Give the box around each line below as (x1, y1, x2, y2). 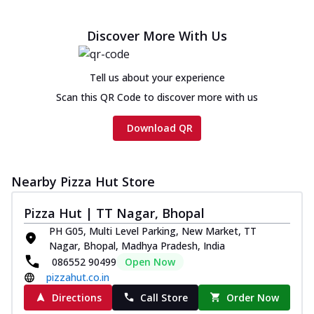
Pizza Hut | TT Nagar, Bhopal (24, 204, 205, 221)
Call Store (139, 290, 188, 304)
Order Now (226, 290, 280, 304)
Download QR (127, 121, 193, 135)
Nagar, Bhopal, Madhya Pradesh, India (49, 238, 225, 252)
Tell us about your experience (89, 70, 225, 84)
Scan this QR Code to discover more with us (56, 90, 258, 104)
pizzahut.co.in (46, 270, 109, 284)
